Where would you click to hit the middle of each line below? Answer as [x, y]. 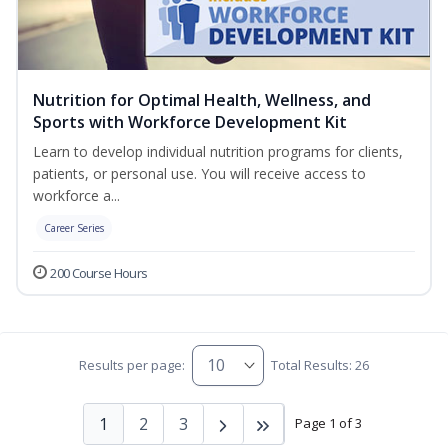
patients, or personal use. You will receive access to [199, 173]
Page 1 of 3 [328, 423]
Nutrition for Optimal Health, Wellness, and [202, 99]
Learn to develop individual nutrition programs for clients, [218, 151]
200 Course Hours [99, 272]
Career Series [74, 227]
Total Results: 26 [320, 365]
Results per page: [131, 365]
